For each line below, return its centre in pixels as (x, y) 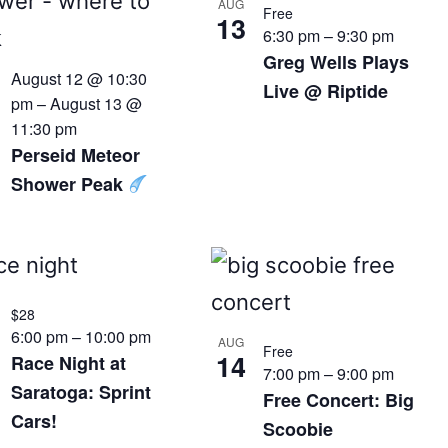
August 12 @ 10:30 (78, 78)
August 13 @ (95, 103)
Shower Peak (69, 184)
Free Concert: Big (339, 400)
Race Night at (68, 363)
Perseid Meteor (75, 155)
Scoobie (298, 429)
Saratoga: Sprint (80, 392)
